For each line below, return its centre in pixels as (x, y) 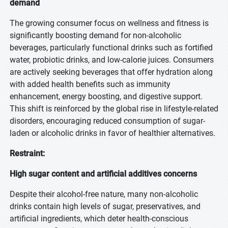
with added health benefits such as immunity (90, 84)
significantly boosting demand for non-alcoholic (95, 35)
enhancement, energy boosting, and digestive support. (106, 96)
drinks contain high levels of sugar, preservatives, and (105, 206)
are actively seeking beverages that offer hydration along (111, 72)
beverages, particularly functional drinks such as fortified (111, 48)
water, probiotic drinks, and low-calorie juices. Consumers (112, 60)
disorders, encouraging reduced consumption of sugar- (107, 121)
